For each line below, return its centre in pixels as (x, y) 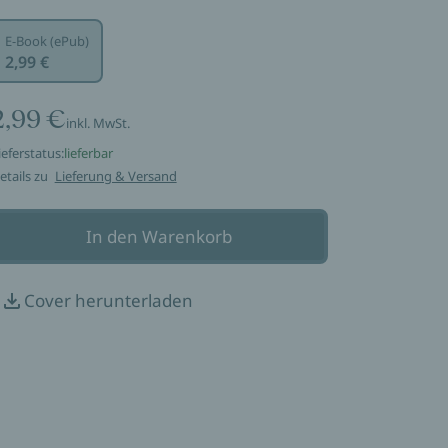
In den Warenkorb (159, 236)
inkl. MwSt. (97, 123)
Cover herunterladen (108, 300)
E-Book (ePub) (46, 41)
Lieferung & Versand (115, 176)
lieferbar (88, 153)
